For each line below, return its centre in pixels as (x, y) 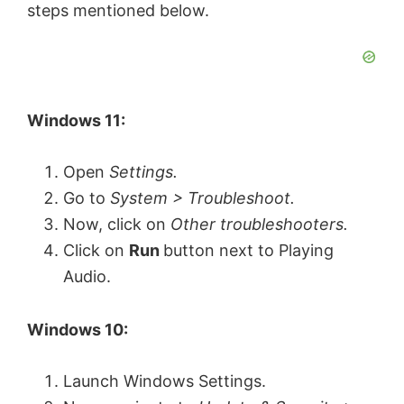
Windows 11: (76, 121)
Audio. (87, 277)
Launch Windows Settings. (165, 381)
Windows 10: (78, 330)
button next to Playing (248, 251)
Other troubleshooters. (259, 225)
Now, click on (117, 225)
